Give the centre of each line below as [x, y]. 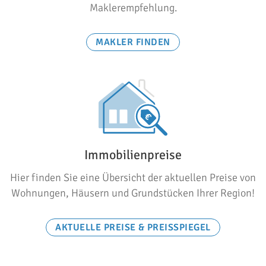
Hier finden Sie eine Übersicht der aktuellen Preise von [133, 178]
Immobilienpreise [133, 155]
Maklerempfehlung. [133, 8]
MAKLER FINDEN [133, 42]
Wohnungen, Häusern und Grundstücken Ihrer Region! [133, 193]
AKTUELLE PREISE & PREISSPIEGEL [133, 227]
